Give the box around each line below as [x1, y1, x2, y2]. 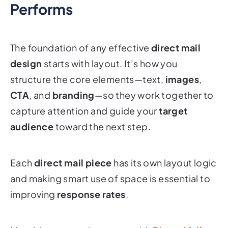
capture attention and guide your [10, 91, 159, 103]
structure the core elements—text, [10, 60, 165, 72]
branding [52, 75, 95, 88]
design [10, 44, 42, 56]
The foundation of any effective [10, 28, 151, 40]
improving [10, 175, 58, 187]
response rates [57, 175, 126, 187]
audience [10, 107, 54, 119]
